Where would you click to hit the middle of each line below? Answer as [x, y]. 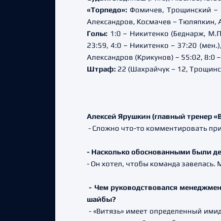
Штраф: [102, 69]
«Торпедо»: [107, 10]
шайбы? [101, 199]
